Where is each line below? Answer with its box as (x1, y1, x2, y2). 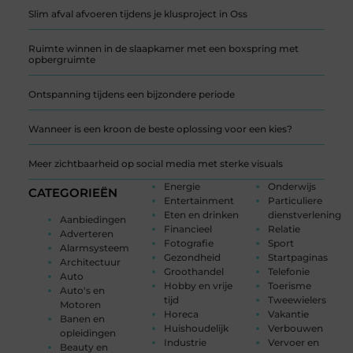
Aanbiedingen (59, 213, 126, 225)
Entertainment (163, 194, 234, 206)
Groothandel (163, 265, 224, 277)
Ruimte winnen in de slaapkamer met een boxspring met (28, 42, 299, 54)
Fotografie (163, 236, 214, 249)
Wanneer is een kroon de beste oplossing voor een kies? (28, 122, 292, 135)
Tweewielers (268, 293, 327, 306)
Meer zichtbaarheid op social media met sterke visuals (28, 157, 283, 169)
